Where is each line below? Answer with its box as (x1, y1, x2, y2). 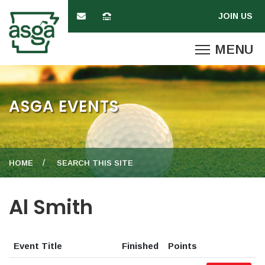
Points (168, 241, 197, 251)
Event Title (14, 241, 62, 251)
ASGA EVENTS (9, 95, 119, 117)
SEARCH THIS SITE (57, 159, 133, 167)
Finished (122, 241, 159, 251)
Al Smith (9, 193, 93, 221)
